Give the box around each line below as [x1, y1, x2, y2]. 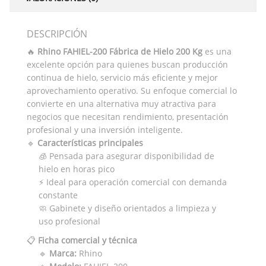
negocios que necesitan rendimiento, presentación [27, 110, 229, 122]
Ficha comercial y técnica [38, 234, 137, 246]
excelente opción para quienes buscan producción [27, 58, 228, 70]
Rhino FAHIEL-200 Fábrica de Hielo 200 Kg [37, 45, 202, 57]
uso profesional [39, 215, 100, 227]
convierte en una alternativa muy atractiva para [27, 97, 216, 109]
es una [202, 45, 232, 57]
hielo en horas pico [39, 163, 115, 175]
